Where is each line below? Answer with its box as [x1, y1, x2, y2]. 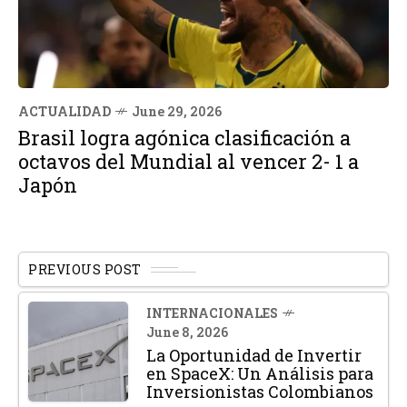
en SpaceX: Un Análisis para [146, 362, 373, 384]
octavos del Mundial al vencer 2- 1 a [18, 148, 359, 175]
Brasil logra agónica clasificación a [18, 124, 351, 152]
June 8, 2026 [146, 323, 228, 341]
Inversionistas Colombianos [146, 380, 373, 402]
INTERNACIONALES [146, 303, 278, 322]
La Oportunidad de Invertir [146, 343, 362, 366]
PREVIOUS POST [28, 261, 142, 279]
